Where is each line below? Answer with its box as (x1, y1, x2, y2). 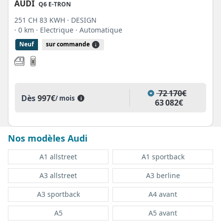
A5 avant (148, 208, 177, 218)
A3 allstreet (39, 171, 77, 181)
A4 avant (148, 189, 177, 199)
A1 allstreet (39, 152, 77, 162)
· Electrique (36, 25, 75, 35)
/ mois (55, 93, 77, 103)
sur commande (46, 40, 91, 49)
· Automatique (75, 25, 122, 35)
